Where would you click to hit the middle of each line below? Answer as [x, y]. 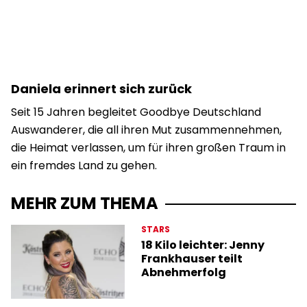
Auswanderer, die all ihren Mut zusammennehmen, [146, 130]
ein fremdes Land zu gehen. [84, 165]
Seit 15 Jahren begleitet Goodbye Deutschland [136, 112]
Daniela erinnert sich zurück [101, 88]
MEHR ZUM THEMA [85, 203]
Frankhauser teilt [192, 258]
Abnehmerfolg [184, 272]
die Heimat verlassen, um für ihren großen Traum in [148, 147]
